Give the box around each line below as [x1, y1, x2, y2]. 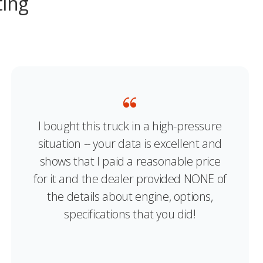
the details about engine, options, [47, 188, 213, 204]
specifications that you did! [64, 205, 196, 222]
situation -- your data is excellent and [38, 135, 222, 151]
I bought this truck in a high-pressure [38, 117, 222, 134]
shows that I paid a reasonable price [39, 153, 221, 169]
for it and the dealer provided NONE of [33, 170, 227, 187]
